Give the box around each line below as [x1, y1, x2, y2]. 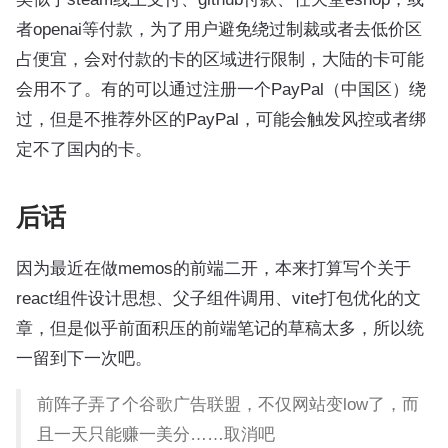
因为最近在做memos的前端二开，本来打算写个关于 [16, 257, 411, 278]
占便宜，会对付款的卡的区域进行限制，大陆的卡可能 [16, 48, 424, 69]
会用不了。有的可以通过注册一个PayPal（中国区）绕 [16, 78, 426, 99]
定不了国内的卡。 [16, 138, 152, 159]
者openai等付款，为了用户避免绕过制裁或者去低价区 [16, 18, 422, 39]
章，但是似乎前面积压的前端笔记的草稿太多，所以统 [16, 317, 424, 338]
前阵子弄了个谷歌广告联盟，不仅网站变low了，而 [37, 393, 419, 414]
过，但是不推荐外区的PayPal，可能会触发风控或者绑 [16, 108, 426, 129]
